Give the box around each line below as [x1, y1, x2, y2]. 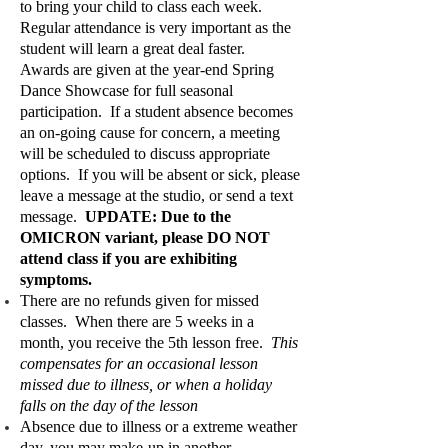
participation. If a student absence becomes [20, 103, 293, 120]
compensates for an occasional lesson [20, 355, 258, 372]
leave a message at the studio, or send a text [20, 187, 293, 204]
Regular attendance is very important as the [20, 19, 291, 36]
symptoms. [20, 271, 92, 288]
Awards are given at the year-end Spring [20, 61, 274, 78]
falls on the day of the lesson [20, 397, 198, 414]
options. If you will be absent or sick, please [20, 166, 300, 183]
